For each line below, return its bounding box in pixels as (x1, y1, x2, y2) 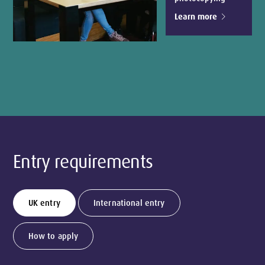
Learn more (174, 11, 217, 22)
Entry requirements (12, 150, 153, 173)
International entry (93, 198, 165, 208)
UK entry (28, 198, 60, 208)
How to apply (28, 231, 79, 241)
